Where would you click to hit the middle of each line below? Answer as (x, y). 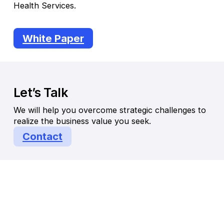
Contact (43, 136)
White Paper (53, 38)
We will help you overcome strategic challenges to (109, 110)
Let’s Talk (40, 92)
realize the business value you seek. (82, 121)
